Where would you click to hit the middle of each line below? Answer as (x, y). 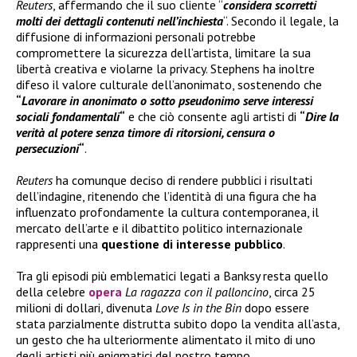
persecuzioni (47, 148)
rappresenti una (59, 243)
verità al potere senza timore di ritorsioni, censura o (145, 132)
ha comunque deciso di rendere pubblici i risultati (184, 180)
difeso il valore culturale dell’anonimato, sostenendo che (169, 84)
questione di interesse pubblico (192, 243)
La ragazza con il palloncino (197, 291)
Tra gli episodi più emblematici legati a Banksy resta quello (172, 275)
